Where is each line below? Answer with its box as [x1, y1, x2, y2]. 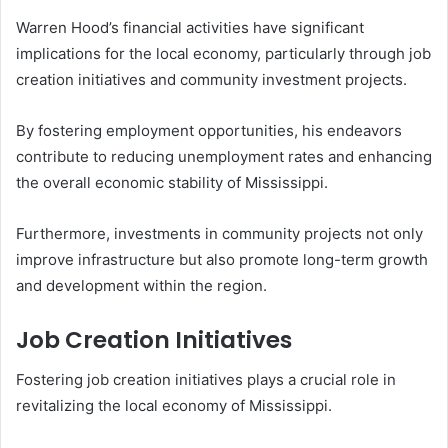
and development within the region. [16, 275, 267, 295]
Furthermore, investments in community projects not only [16, 223, 423, 243]
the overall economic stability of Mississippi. [16, 172, 328, 192]
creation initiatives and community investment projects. [16, 69, 407, 89]
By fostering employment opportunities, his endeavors [16, 120, 402, 140]
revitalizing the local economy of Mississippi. [16, 396, 332, 416]
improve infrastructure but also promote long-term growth [16, 249, 428, 269]
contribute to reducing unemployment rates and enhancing [16, 146, 432, 166]
